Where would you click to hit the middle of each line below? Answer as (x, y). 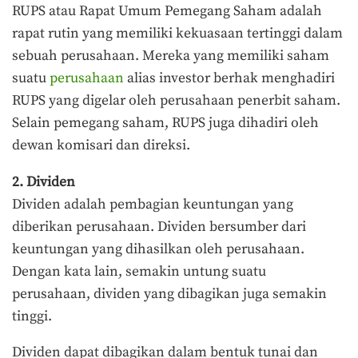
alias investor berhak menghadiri (229, 79)
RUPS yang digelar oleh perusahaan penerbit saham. (176, 101)
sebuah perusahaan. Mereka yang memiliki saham (171, 56)
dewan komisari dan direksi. (101, 146)
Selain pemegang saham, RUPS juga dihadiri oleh (165, 123)
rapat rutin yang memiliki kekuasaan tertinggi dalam (177, 34)
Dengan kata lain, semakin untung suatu (139, 271)
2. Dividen (44, 182)
